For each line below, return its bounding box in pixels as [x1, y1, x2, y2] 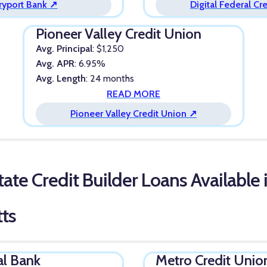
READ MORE [106, 88, 160, 100]
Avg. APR [35, 58, 74, 70]
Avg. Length [35, 73, 86, 85]
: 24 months [85, 73, 134, 85]
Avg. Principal [35, 43, 92, 55]
